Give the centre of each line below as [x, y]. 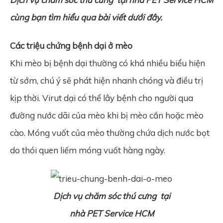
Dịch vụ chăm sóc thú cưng [106, 196]
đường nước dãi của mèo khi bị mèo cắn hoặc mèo [107, 115]
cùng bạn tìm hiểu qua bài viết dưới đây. [86, 17]
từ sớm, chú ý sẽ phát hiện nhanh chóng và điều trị [107, 80]
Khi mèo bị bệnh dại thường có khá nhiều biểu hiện [108, 63]
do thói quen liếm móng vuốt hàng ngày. [88, 150]
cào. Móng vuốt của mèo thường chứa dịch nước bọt [110, 132]
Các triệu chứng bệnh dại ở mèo [71, 45]
